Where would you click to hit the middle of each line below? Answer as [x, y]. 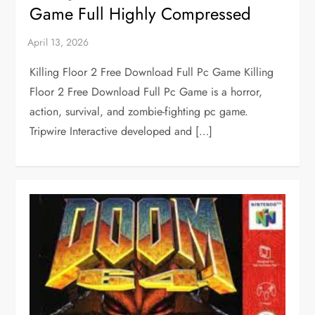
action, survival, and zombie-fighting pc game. [139, 112]
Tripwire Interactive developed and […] [121, 131]
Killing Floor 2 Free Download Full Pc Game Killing [152, 72]
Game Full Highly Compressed [141, 14]
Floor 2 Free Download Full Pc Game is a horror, [146, 92]
